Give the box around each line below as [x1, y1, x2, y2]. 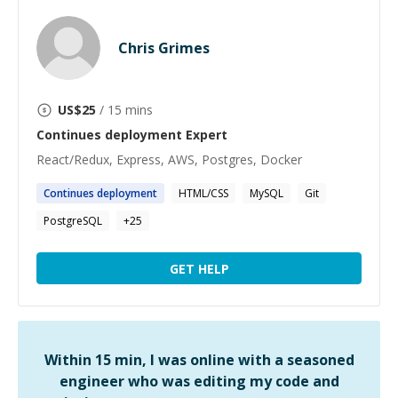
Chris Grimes [118, 38, 210, 58]
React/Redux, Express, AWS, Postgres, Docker [36, 151, 302, 168]
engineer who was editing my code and [59, 371, 339, 391]
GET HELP [169, 259, 229, 277]
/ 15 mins [96, 101, 153, 118]
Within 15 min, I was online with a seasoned [44, 350, 354, 370]
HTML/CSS [179, 186, 228, 201]
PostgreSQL [44, 213, 102, 228]
